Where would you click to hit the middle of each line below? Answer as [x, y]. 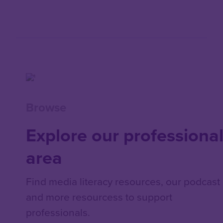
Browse [46, 108]
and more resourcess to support [99, 197]
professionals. [58, 213]
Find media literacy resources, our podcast [123, 182]
